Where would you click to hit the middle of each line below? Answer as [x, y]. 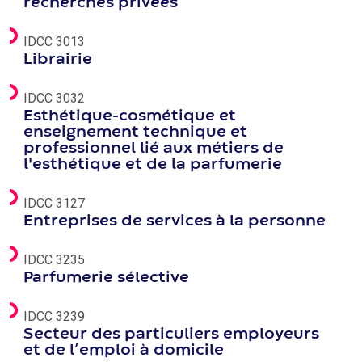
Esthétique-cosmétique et [130, 116]
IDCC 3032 [54, 98]
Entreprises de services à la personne [175, 221]
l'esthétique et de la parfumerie [153, 164]
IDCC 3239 [54, 316]
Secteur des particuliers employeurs [171, 334]
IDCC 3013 [54, 42]
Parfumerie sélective [106, 278]
